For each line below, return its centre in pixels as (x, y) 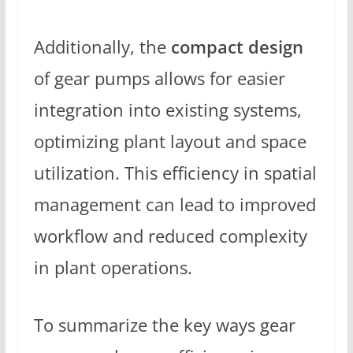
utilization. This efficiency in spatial (175, 173)
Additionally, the (102, 46)
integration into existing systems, (167, 110)
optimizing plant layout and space (170, 141)
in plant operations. (113, 267)
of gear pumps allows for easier (159, 78)
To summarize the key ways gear (164, 325)
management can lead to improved (175, 204)
